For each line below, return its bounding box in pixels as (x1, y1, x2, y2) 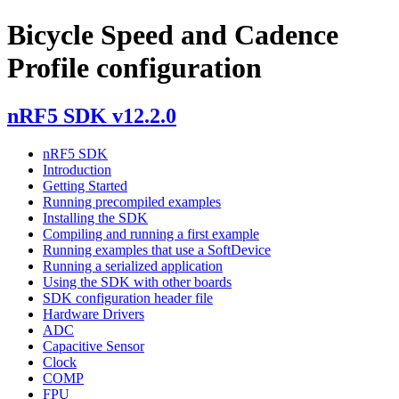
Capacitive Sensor (43, 338, 144, 354)
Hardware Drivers (43, 305, 144, 322)
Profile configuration (7, 52, 262, 85)
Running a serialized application (43, 257, 223, 273)
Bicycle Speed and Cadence (7, 19, 338, 52)
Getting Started (43, 177, 127, 193)
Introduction (43, 161, 111, 177)
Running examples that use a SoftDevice (43, 241, 271, 257)
